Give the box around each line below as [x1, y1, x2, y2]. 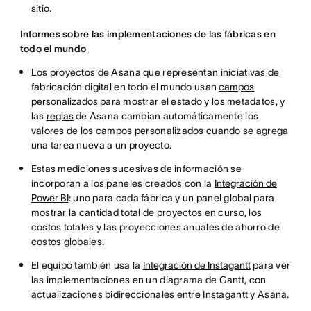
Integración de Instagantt [142, 260, 251, 271]
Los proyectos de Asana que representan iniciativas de [31, 67, 280, 78]
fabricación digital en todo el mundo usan [31, 81, 219, 93]
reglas [46, 110, 74, 122]
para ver [250, 260, 291, 271]
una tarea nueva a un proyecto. [31, 140, 172, 151]
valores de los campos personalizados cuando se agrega [31, 125, 289, 137]
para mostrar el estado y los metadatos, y [97, 96, 285, 108]
